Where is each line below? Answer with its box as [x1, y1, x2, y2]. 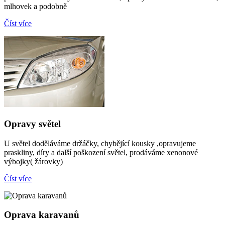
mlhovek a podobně [4, 2, 67, 11]
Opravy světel [4, 118, 61, 129]
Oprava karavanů [4, 209, 79, 220]
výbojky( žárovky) [4, 157, 63, 166]
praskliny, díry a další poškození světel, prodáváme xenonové [4, 148, 198, 157]
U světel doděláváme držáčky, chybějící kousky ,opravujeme [4, 139, 196, 148]
